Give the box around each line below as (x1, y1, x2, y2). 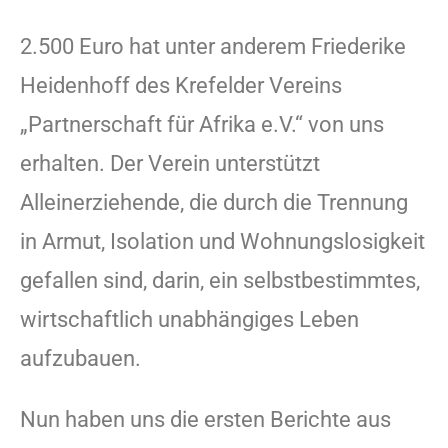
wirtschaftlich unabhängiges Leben (20, 306, 359, 332)
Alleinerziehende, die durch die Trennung (20, 189, 408, 215)
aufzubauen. (20, 345, 146, 371)
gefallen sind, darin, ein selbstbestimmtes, (20, 267, 420, 293)
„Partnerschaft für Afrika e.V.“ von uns (20, 111, 384, 137)
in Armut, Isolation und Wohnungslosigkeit (20, 228, 425, 254)
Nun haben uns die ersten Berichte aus (20, 406, 391, 432)
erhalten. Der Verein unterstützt (20, 150, 320, 176)
